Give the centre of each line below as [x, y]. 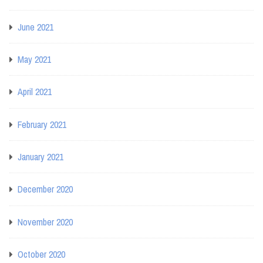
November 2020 [45, 222]
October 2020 [41, 254]
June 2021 [36, 27]
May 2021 [34, 59]
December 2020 [45, 189]
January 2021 [41, 157]
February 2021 [42, 124]
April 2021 [35, 92]
